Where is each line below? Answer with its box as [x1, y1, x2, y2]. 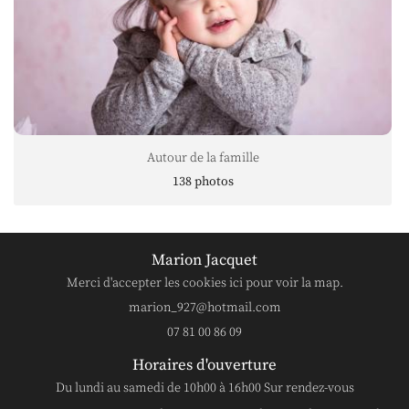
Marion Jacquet [152, 250, 257, 270]
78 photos [175, 173, 230, 190]
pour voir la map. [242, 275, 343, 291]
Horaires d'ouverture [132, 355, 277, 375]
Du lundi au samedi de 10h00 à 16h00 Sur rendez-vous [55, 380, 354, 396]
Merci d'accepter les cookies [66, 275, 229, 291]
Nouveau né [169, 149, 236, 166]
